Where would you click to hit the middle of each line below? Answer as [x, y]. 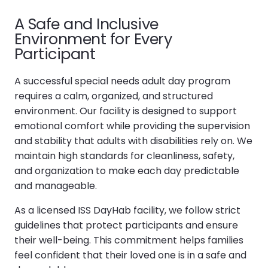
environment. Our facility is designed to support [126, 111]
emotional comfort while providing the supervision [132, 126]
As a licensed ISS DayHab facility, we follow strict [127, 210]
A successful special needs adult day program [122, 81]
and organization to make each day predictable [127, 170]
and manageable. [56, 185]
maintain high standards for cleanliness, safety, [124, 156]
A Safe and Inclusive [86, 24]
